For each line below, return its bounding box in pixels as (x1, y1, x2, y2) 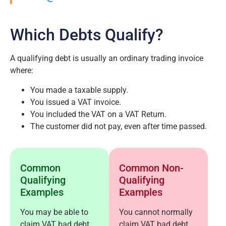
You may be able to (20, 207, 88, 217)
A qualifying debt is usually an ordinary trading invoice (10, 53, 203, 64)
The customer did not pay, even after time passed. (30, 121, 207, 131)
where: (10, 66, 33, 76)
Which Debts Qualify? (10, 25, 163, 45)
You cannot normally (119, 207, 193, 217)
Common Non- (119, 161, 184, 174)
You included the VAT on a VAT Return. (30, 109, 166, 119)
